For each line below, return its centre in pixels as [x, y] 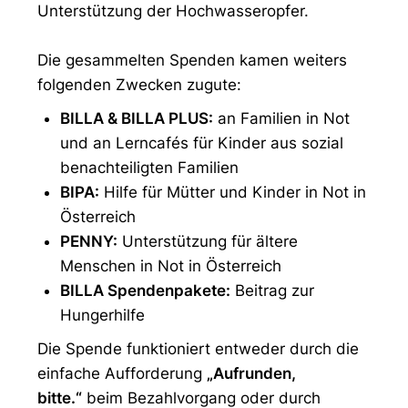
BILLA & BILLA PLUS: [137, 118]
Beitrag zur [272, 291]
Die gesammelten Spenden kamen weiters [192, 60]
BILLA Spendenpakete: [145, 291]
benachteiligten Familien [149, 168]
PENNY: [89, 241]
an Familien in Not [281, 118]
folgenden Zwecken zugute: [139, 85]
